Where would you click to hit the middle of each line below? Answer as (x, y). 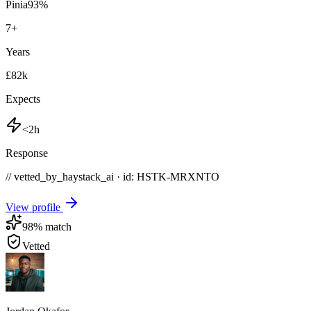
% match (52, 226)
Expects (23, 99)
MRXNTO (195, 176)
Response (27, 153)
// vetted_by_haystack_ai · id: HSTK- (88, 176)
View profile (34, 207)
